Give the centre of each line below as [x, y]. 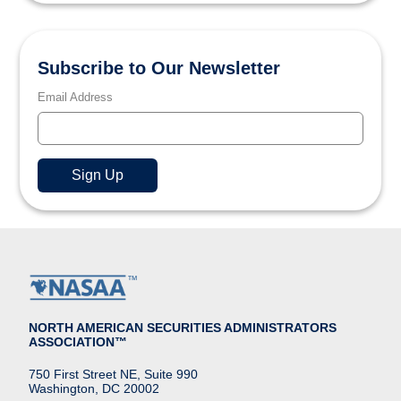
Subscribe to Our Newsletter [159, 68]
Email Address [76, 97]
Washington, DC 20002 [94, 388]
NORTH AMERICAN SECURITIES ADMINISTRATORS [183, 328]
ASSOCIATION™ [78, 342]
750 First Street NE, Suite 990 [113, 374]
